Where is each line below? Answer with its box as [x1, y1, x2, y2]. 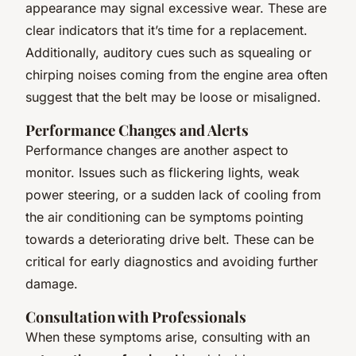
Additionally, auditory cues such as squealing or [25, 44, 311, 60]
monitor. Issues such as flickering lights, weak [25, 164, 300, 180]
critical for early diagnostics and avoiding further [25, 253, 318, 269]
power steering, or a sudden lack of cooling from [25, 186, 321, 203]
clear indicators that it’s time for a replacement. [25, 21, 308, 38]
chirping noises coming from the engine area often [25, 66, 327, 83]
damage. [25, 275, 78, 292]
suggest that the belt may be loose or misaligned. [25, 88, 321, 105]
